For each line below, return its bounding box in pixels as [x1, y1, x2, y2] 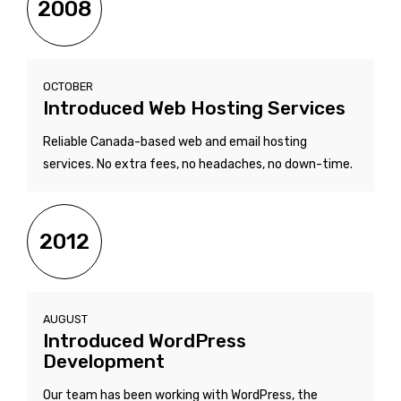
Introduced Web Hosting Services [43, 96, 346, 119]
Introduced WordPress [43, 328, 246, 352]
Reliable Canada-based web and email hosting [43, 133, 307, 149]
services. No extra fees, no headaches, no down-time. [43, 156, 353, 172]
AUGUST [43, 311, 88, 326]
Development [43, 349, 165, 372]
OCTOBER [43, 79, 93, 93]
